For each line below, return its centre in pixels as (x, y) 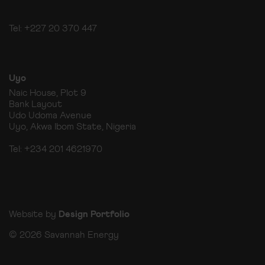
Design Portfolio (94, 214)
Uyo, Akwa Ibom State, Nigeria (72, 127)
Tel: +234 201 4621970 (56, 149)
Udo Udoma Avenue (50, 115)
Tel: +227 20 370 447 (54, 28)
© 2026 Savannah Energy (64, 235)
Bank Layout (35, 104)
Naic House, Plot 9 (48, 93)
